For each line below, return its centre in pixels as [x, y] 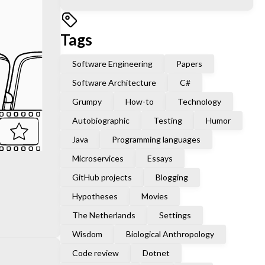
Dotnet [156, 253]
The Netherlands [104, 215]
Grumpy [87, 101]
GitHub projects [102, 177]
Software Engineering [112, 63]
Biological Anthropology [170, 234]
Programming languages [156, 139]
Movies [155, 196]
